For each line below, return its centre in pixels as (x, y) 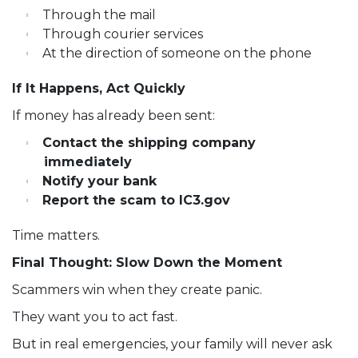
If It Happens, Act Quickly (99, 89)
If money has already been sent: (113, 116)
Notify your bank (99, 181)
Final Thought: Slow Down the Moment (147, 263)
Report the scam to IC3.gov (136, 201)
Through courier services (123, 34)
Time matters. (56, 236)
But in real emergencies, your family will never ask (172, 344)
